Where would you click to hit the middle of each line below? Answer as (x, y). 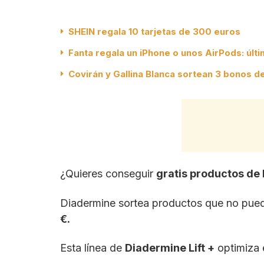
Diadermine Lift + (170, 248)
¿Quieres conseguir (108, 174)
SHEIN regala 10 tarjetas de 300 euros (154, 32)
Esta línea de (93, 248)
